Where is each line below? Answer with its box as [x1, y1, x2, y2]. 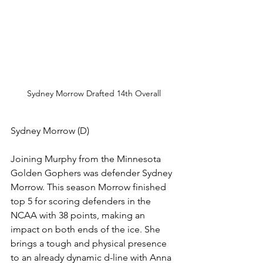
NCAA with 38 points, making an [11, 210, 147, 221]
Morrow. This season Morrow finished [11, 181, 168, 193]
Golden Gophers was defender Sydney [11, 167, 174, 179]
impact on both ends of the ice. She [11, 224, 163, 235]
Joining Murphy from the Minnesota [11, 153, 163, 165]
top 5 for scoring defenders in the [11, 195, 153, 207]
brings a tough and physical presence [11, 238, 169, 249]
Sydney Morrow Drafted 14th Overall [27, 88, 161, 99]
